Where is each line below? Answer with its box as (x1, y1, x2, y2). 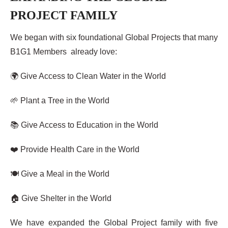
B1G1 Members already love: (10, 47, 117, 56)
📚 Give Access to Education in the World (10, 120, 158, 129)
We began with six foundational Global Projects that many (10, 33, 218, 42)
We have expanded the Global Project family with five (10, 218, 218, 227)
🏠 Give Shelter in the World (10, 193, 111, 203)
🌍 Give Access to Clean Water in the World (10, 71, 166, 80)
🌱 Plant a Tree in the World (10, 96, 109, 105)
